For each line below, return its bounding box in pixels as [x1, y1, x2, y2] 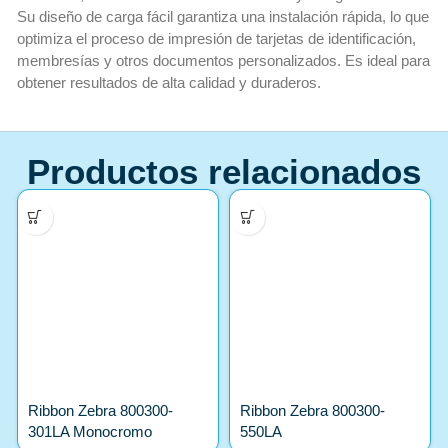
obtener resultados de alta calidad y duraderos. [16, 74, 321, 92]
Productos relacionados [27, 151, 421, 191]
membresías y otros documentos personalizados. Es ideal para [16, 52, 430, 70]
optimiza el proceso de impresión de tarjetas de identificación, [16, 30, 416, 48]
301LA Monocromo [27, 422, 152, 440]
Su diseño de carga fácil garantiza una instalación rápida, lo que [16, 8, 429, 26]
